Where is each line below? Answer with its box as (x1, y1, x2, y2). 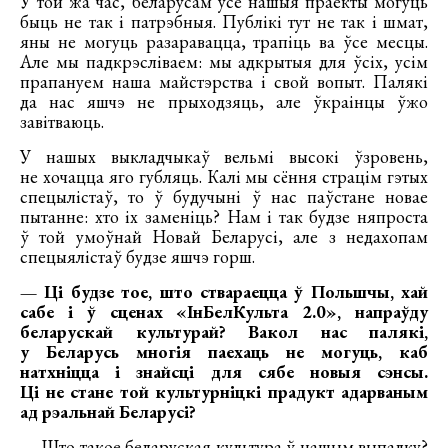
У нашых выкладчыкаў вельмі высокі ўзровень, (20, 144, 428, 168)
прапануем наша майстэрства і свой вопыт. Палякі (20, 69, 428, 93)
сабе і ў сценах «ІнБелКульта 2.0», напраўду (20, 299, 428, 323)
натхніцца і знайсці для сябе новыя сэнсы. (20, 359, 428, 383)
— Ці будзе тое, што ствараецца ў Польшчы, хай (20, 279, 428, 303)
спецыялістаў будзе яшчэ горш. (20, 244, 255, 268)
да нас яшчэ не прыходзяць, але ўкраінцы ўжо (20, 89, 428, 113)
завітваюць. (20, 109, 104, 133)
